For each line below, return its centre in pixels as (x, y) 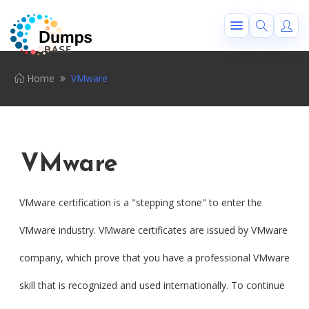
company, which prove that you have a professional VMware (154, 258)
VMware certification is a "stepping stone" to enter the (141, 202)
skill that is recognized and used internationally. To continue (152, 285)
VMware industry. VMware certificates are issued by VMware (153, 230)
